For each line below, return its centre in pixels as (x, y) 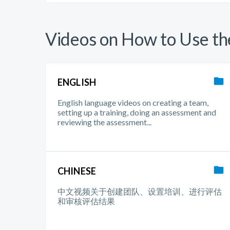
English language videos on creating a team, (133, 102)
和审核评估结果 (86, 201)
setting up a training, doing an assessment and (137, 112)
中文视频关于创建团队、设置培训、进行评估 (140, 191)
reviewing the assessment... (104, 122)
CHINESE (77, 171)
